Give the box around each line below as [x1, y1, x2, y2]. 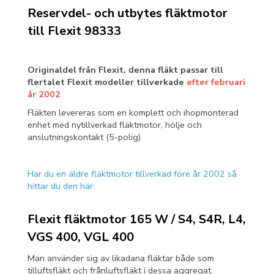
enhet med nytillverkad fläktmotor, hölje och [28, 118, 202, 131]
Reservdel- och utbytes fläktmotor [28, 4, 228, 21]
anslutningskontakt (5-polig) [28, 130, 141, 143]
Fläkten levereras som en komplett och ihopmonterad [28, 106, 239, 119]
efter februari [187, 75, 245, 88]
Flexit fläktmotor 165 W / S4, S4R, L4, [28, 210, 246, 228]
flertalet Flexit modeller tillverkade [28, 75, 187, 88]
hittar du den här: [28, 179, 95, 192]
